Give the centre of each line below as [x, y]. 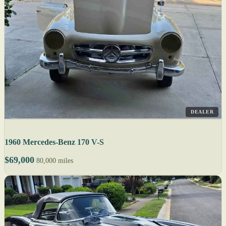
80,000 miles [55, 161]
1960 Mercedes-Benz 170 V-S [54, 142]
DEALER [202, 112]
